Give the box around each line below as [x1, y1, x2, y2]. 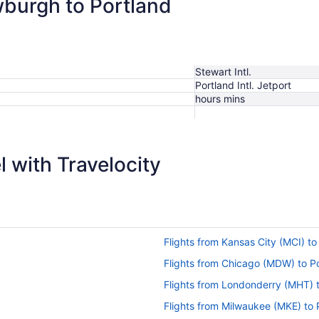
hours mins [195, 92, 245, 105]
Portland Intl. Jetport [195, 78, 291, 91]
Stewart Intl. [195, 65, 251, 78]
